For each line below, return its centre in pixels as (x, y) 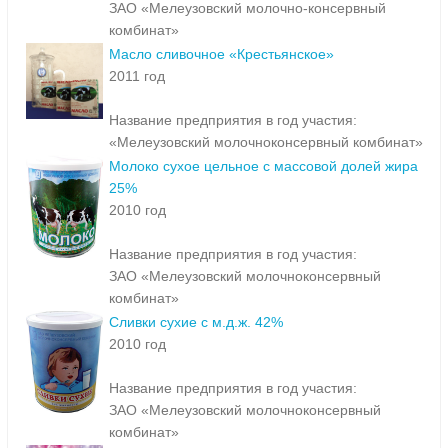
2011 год (137, 76)
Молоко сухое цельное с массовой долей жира (263, 166)
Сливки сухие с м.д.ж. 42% (196, 322)
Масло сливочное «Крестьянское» (221, 54)
